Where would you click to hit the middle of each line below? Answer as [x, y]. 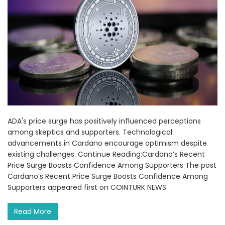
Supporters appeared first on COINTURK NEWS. [88, 188]
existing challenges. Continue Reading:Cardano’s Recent [106, 154]
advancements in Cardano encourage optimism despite [107, 143]
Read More [33, 212]
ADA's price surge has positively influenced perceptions [104, 121]
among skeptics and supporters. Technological [90, 132]
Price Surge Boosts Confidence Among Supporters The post [112, 165]
